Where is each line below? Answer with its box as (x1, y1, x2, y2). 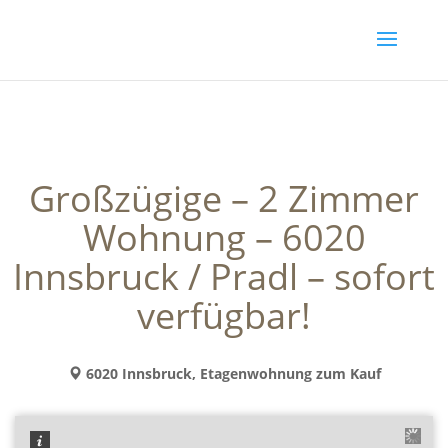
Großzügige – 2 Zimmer (29, 174, 419, 223)
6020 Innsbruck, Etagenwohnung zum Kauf (81, 364, 381, 383)
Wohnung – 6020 (82, 213, 366, 262)
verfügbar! (137, 291, 311, 340)
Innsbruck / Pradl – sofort (13, 252, 435, 301)
